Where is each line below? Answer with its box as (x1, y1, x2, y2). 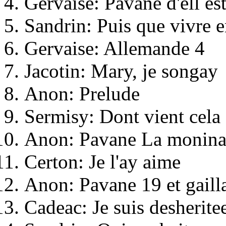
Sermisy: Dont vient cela (24, 105, 220, 128)
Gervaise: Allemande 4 (24, 37, 205, 60)
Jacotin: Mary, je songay (24, 60, 218, 82)
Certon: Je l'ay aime (24, 151, 181, 173)
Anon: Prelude (24, 83, 140, 105)
